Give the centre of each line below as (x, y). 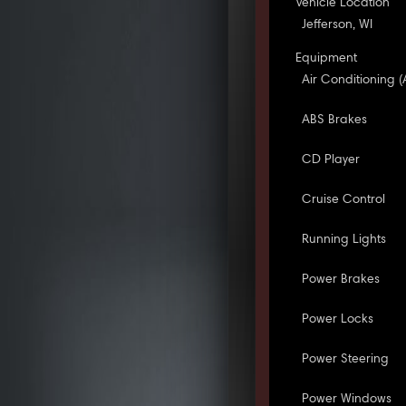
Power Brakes (341, 280)
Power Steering (346, 359)
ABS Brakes (335, 120)
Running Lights (344, 240)
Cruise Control (344, 200)
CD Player (331, 160)
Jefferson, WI (338, 25)
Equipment (327, 58)
